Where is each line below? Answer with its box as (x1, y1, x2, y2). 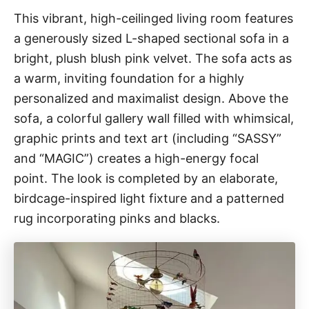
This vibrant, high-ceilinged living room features (14, 10, 293, 26)
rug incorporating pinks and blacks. (14, 210, 220, 226)
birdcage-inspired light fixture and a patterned (14, 190, 284, 206)
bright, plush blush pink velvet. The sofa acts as (14, 50, 292, 66)
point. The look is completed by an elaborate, (14, 170, 278, 186)
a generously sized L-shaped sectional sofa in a (14, 30, 289, 46)
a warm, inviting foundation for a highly (14, 70, 244, 86)
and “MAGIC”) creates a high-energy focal (14, 150, 259, 166)
